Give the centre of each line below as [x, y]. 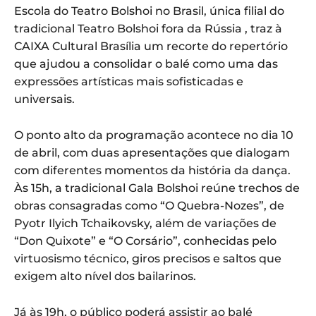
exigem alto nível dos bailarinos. [105, 276]
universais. [44, 99]
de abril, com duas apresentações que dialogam [152, 153]
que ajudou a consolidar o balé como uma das [146, 64]
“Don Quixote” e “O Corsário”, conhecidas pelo [145, 241]
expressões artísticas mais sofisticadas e [129, 82]
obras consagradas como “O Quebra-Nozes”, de [149, 206]
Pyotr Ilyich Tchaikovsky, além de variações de [145, 224]
